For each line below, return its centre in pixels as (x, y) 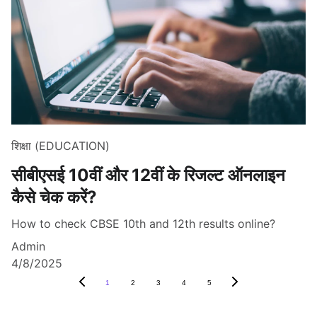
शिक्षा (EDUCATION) (60, 146)
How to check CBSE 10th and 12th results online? (143, 224)
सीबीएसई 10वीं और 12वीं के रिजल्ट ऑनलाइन (148, 175)
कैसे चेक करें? (54, 197)
